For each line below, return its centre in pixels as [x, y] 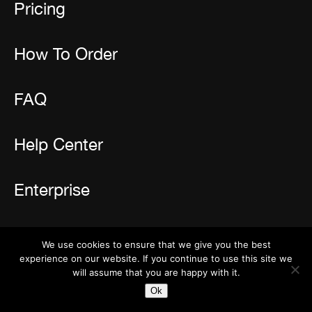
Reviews [35, 263]
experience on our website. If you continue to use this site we [156, 258]
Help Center [58, 145]
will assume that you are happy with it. [156, 272]
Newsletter [41, 289]
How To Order [66, 54]
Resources [54, 234]
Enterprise [52, 190]
